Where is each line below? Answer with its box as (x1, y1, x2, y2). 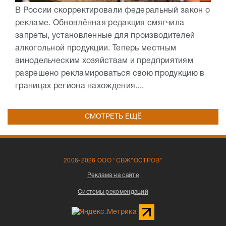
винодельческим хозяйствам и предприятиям (15, 57, 193, 65)
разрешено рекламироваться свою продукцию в (15, 70, 205, 77)
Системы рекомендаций (78, 189, 148, 195)
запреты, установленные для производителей (15, 32, 195, 39)
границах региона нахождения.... (15, 82, 144, 90)
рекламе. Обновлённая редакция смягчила (15, 19, 185, 27)
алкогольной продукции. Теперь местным (15, 44, 177, 52)
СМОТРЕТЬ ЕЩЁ (84, 113, 142, 120)
